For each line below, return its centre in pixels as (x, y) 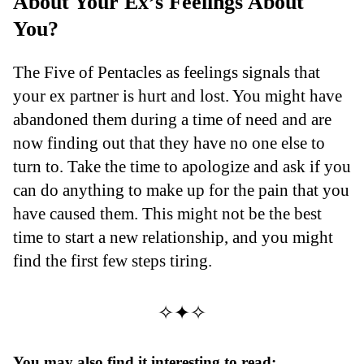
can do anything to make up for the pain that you (181, 189)
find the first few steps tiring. (113, 260)
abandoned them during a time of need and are (172, 119)
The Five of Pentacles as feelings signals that (167, 71)
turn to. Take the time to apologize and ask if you (182, 166)
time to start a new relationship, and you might (173, 236)
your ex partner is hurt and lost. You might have (178, 95)
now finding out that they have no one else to (169, 142)
